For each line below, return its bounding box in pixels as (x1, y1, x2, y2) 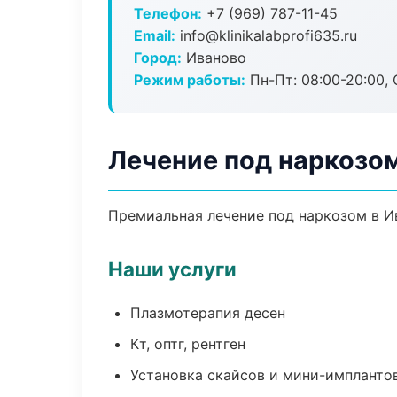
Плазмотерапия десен (130, 304, 285, 322)
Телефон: (134, 4, 202, 22)
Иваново (182, 49, 246, 66)
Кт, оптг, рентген (130, 335, 245, 353)
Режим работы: (134, 71, 245, 89)
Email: (134, 27, 175, 44)
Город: (134, 49, 182, 66)
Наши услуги (108, 257, 237, 281)
